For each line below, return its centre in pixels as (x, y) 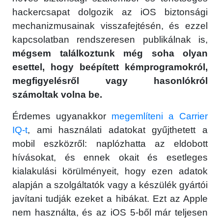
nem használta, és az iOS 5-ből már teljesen (110, 213)
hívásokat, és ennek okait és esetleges (110, 158)
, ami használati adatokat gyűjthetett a (118, 130)
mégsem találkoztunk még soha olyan (110, 54)
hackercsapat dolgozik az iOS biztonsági (110, 12)
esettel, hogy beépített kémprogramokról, (110, 67)
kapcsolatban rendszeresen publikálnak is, (110, 40)
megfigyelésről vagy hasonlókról (110, 81)
